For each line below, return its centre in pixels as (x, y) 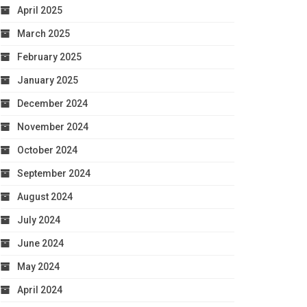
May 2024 (38, 266)
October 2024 (47, 150)
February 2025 (49, 57)
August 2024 (45, 196)
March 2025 (43, 33)
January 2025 (47, 80)
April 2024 (39, 290)
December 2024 (52, 103)
